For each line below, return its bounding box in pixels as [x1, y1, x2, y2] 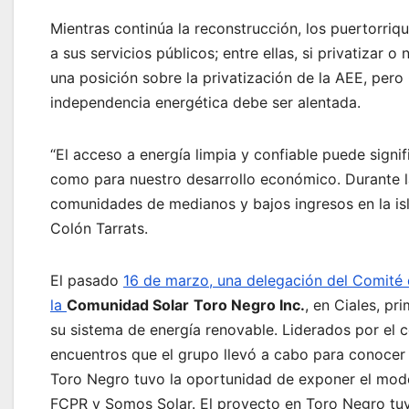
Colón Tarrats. [50, 218, 148, 237]
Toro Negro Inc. [194, 295, 305, 314]
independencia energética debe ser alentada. [50, 92, 361, 111]
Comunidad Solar [67, 295, 189, 314]
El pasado [50, 270, 123, 289]
